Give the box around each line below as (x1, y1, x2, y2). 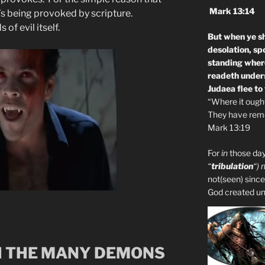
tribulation (211, 161, 253, 172)
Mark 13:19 (207, 122, 250, 133)
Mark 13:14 (207, 6, 255, 17)
